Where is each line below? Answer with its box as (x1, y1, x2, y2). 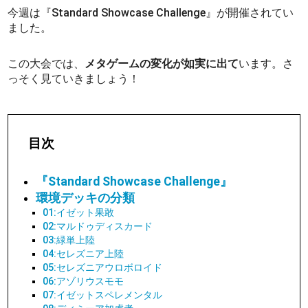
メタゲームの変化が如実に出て (85, 56, 239, 70)
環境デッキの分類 (36, 190, 135, 205)
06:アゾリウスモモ (43, 275, 124, 287)
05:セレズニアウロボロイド (43, 261, 163, 274)
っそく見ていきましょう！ (8, 71, 140, 85)
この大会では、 (8, 56, 85, 70)
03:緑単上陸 (43, 234, 96, 246)
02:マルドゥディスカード (43, 220, 153, 232)
